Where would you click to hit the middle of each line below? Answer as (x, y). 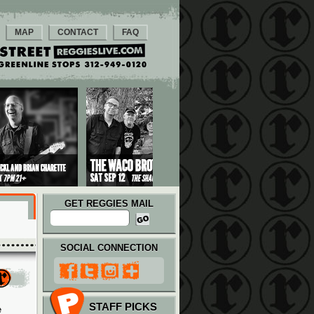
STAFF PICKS (123, 307)
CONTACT (78, 32)
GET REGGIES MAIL (109, 204)
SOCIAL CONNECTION (109, 248)
